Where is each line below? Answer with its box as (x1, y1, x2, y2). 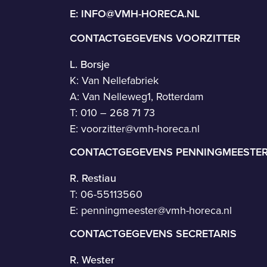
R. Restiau (70, 170, 116, 185)
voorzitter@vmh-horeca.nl (81, 120, 200, 136)
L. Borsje (70, 56, 110, 72)
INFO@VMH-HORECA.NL (81, 5, 200, 21)
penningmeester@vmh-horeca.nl (81, 202, 232, 218)
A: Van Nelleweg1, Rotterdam (70, 88, 204, 104)
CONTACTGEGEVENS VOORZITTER (70, 30, 240, 45)
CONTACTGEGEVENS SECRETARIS (70, 225, 237, 241)
